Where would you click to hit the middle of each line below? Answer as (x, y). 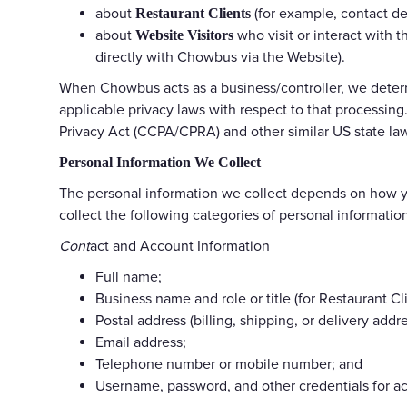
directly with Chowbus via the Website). (220, 57)
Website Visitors (184, 35)
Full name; (129, 277)
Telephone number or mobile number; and (229, 364)
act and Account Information (180, 246)
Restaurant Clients (193, 13)
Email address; (141, 342)
